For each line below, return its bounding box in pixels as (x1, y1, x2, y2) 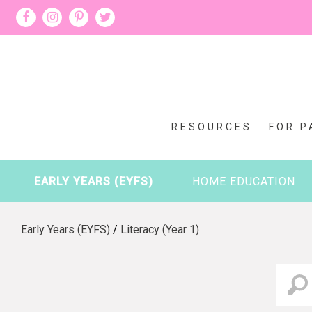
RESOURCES (171, 121, 252, 132)
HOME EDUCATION (192, 174, 295, 188)
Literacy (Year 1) (120, 223, 199, 236)
